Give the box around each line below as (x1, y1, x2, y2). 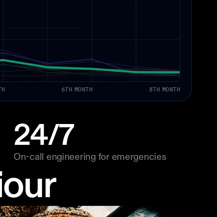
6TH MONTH (61, 86, 93, 93)
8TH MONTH (149, 86, 180, 93)
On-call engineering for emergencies (14, 153, 166, 162)
